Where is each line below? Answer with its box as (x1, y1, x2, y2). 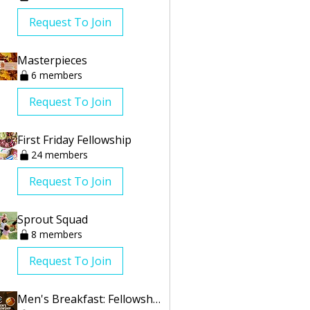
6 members (31, 68, 82, 82)
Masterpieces (17, 52, 87, 68)
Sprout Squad (17, 212, 88, 227)
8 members (31, 228, 82, 241)
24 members (31, 147, 88, 161)
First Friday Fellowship (17, 131, 131, 147)
